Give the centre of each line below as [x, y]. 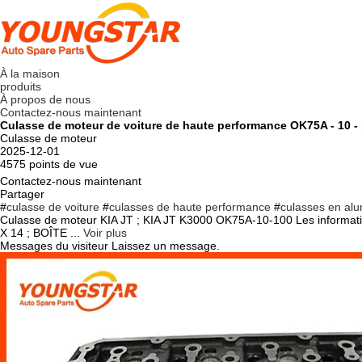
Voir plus [105, 233]
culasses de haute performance [190, 207]
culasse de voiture [53, 207]
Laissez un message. [166, 246]
